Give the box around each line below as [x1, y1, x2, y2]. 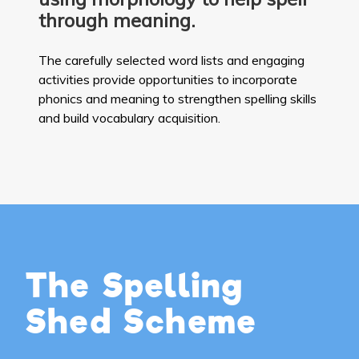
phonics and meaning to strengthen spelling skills [38, 91, 317, 107]
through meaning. [38, 8, 196, 33]
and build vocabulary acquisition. [38, 110, 220, 127]
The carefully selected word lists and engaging [38, 52, 305, 69]
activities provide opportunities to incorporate [38, 71, 297, 88]
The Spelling [26, 266, 244, 307]
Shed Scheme [26, 302, 258, 343]
